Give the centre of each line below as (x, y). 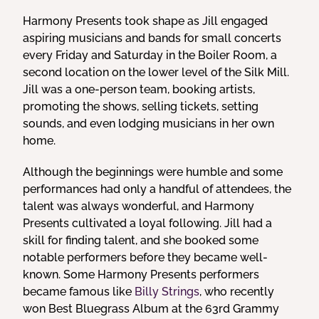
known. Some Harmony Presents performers (141, 274)
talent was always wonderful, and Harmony (139, 206)
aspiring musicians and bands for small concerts (152, 38)
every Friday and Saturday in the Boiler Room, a (150, 55)
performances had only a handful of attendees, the (157, 189)
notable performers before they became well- (146, 257)
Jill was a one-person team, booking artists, (139, 89)
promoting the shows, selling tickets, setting (141, 106)
